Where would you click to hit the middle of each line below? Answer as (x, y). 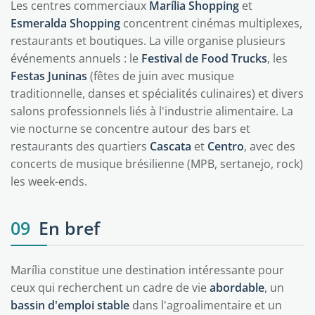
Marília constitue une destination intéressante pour (147, 270)
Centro (226, 146)
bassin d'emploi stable (70, 305)
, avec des (270, 146)
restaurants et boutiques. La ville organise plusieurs (148, 41)
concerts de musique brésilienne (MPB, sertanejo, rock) (157, 164)
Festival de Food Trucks (204, 58)
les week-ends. (49, 181)
